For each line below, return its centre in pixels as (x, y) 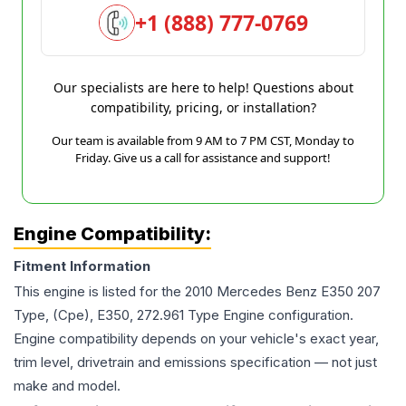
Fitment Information (82, 266)
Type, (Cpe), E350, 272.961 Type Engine (139, 315)
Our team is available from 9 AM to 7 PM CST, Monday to (203, 140)
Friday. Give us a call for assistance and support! (203, 158)
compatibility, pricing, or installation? (203, 107)
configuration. (309, 315)
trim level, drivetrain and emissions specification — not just (195, 362)
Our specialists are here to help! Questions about (203, 87)
